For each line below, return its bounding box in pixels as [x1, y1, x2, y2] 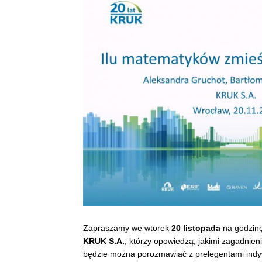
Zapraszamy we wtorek [83, 223, 171, 233]
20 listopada [171, 223, 220, 233]
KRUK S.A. [83, 236, 125, 246]
